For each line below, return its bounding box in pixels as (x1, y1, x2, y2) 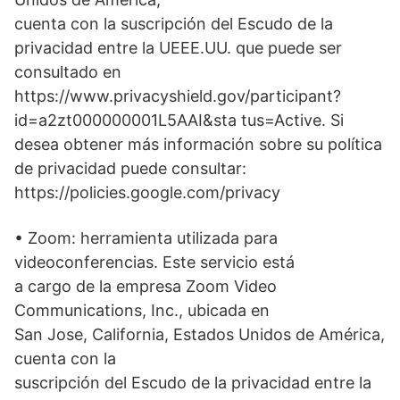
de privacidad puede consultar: (14, 159, 246, 179)
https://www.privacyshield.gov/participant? (14, 87, 341, 106)
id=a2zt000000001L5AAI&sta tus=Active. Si (14, 111, 344, 130)
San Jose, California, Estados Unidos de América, (14, 325, 385, 345)
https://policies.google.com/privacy (14, 183, 280, 203)
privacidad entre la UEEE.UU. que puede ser (14, 38, 342, 58)
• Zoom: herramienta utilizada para (14, 229, 278, 248)
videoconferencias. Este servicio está (14, 253, 295, 272)
